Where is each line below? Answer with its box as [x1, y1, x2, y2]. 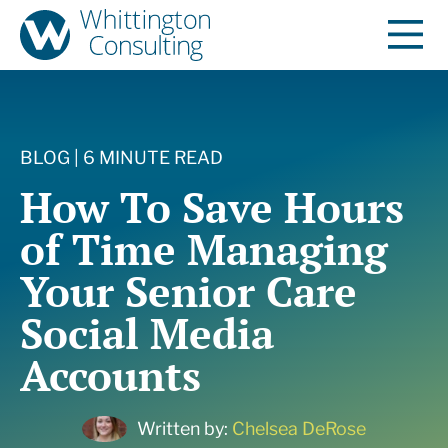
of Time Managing [20, 220, 388, 277]
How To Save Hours [20, 178, 404, 235]
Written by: [137, 417, 232, 439]
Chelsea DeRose [232, 417, 366, 439]
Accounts [20, 346, 201, 403]
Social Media [20, 304, 274, 361]
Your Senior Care [20, 262, 357, 319]
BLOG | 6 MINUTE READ [20, 146, 223, 168]
